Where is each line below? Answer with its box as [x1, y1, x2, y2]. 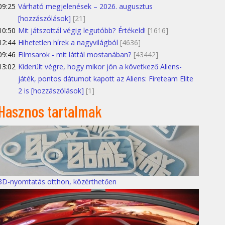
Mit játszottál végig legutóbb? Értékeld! [18, 25, 146, 35]
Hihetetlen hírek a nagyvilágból [18, 37, 118, 47]
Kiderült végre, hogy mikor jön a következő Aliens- [18, 61, 182, 71]
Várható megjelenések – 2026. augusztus [18, 1, 153, 11]
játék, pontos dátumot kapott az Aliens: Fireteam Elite [18, 73, 193, 83]
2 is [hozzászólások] [18, 85, 84, 95]
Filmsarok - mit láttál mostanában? [18, 49, 132, 59]
